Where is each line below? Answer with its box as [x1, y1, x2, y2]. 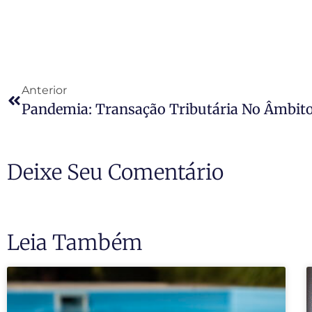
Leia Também [7, 228, 143, 256]
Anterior [22, 83, 67, 97]
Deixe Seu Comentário [7, 158, 224, 185]
